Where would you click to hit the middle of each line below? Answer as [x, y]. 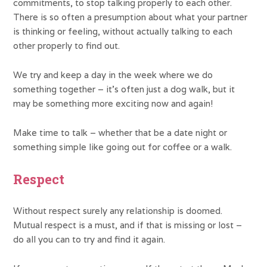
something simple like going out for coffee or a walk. [123, 147]
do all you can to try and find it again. [89, 239]
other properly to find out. [67, 46]
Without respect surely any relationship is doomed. [118, 210]
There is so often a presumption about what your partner [131, 17]
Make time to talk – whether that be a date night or [120, 133]
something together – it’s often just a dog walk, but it [124, 89]
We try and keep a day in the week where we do [113, 75]
